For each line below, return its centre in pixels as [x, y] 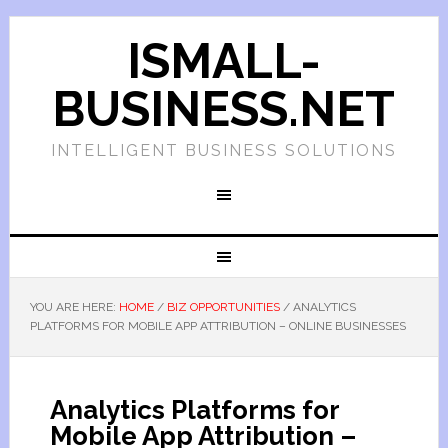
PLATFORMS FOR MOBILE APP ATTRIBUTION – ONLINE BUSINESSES [217, 326]
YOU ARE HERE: [74, 307]
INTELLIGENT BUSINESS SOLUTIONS [223, 150]
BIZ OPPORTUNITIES [223, 307]
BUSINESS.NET [224, 109]
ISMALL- [223, 61]
